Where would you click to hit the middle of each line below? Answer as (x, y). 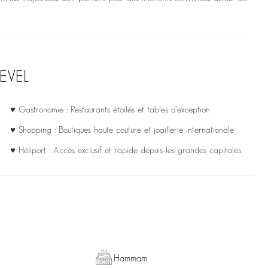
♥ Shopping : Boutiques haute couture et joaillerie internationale (122, 131)
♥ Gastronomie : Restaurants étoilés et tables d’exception (110, 110)
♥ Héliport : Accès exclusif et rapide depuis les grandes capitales (125, 151)
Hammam (130, 259)
